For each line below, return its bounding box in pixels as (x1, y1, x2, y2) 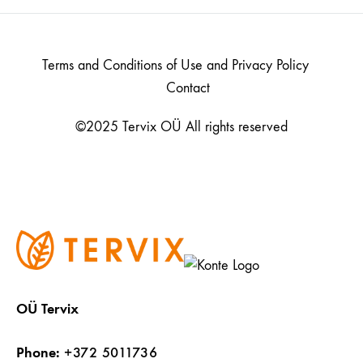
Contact (165, 79, 210, 97)
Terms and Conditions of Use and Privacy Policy (42, 57, 309, 75)
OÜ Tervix (16, 300, 79, 318)
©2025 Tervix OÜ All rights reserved (75, 118, 288, 136)
